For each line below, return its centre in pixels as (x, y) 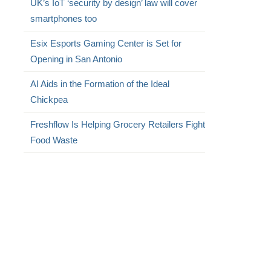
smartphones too (63, 18)
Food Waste (54, 140)
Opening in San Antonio (76, 59)
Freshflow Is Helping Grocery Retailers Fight (117, 124)
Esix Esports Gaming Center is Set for (106, 43)
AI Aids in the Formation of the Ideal (100, 84)
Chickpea (49, 100)
